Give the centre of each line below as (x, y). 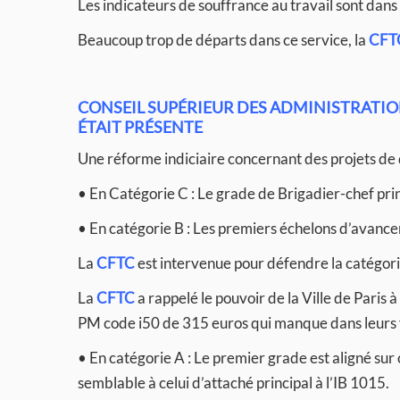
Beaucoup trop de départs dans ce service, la (223, 40)
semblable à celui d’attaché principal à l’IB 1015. (233, 383)
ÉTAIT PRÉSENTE (140, 127)
